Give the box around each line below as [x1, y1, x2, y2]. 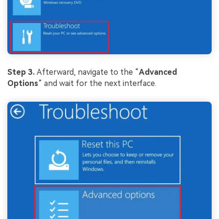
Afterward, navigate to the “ [37, 67, 139, 77]
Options [7, 79, 38, 88]
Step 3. [7, 67, 37, 77]
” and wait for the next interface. [38, 79, 156, 88]
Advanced [139, 67, 177, 77]
